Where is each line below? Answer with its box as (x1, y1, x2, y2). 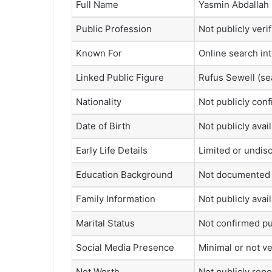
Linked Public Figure (76, 71, 164, 83)
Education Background (76, 168, 172, 180)
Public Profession (76, 22, 152, 35)
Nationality (76, 95, 121, 107)
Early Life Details (76, 144, 148, 156)
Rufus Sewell (199, 71, 255, 83)
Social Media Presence (76, 241, 174, 253)
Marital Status (76, 217, 135, 229)
